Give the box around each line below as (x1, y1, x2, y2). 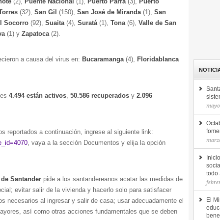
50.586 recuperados (70, 92, 129, 99)
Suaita (45, 19, 66, 27)
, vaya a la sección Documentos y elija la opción (27, 139, 165, 146)
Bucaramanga (82, 55, 124, 63)
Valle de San (138, 19, 176, 27)
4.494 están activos (9, 92, 66, 99)
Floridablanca (137, 55, 179, 63)
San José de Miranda (77, 8, 143, 16)
